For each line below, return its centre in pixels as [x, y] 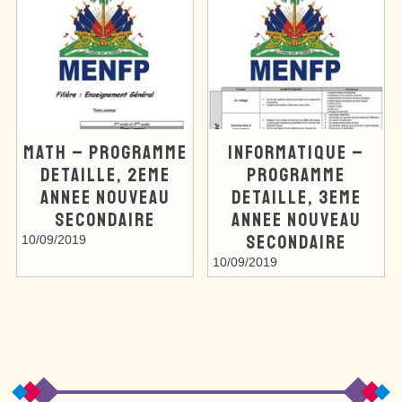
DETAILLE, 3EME [296, 197]
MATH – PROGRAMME [105, 152]
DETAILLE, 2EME [105, 174]
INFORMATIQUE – [296, 152]
